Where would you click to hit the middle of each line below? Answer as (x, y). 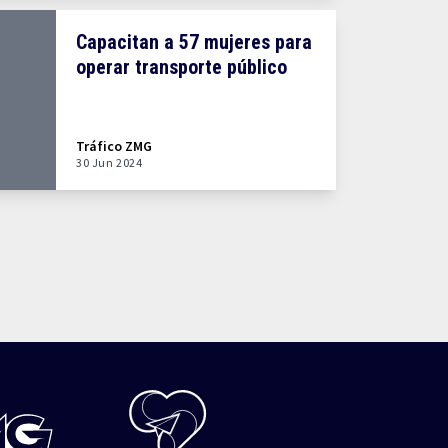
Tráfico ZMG (114, 146)
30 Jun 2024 (109, 162)
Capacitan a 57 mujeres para (194, 42)
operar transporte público (181, 67)
